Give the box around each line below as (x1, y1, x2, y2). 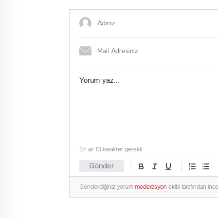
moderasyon (135, 184, 167, 190)
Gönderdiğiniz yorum (79, 184, 135, 190)
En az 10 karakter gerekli (79, 146, 142, 153)
